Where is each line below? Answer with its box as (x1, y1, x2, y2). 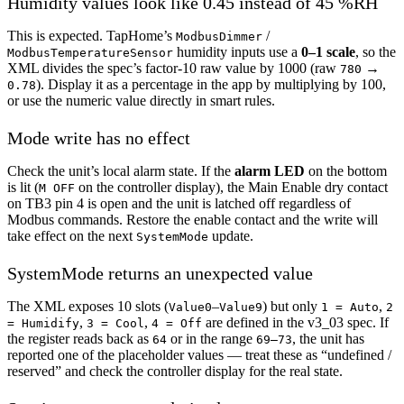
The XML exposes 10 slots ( (7, 298, 169, 314)
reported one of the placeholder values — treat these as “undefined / (7, 346, 391, 363)
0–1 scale (301, 43, 355, 60)
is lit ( (7, 179, 39, 195)
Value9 (219, 299, 262, 314)
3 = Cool (87, 316, 144, 330)
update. (208, 227, 253, 243)
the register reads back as (7, 330, 152, 346)
